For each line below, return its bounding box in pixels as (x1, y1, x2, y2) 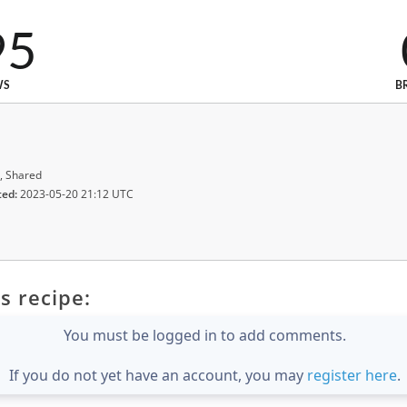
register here (307, 364, 397, 385)
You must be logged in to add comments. (64, 324, 346, 345)
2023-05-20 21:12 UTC (17, 185, 134, 202)
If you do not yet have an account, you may (9, 364, 307, 385)
